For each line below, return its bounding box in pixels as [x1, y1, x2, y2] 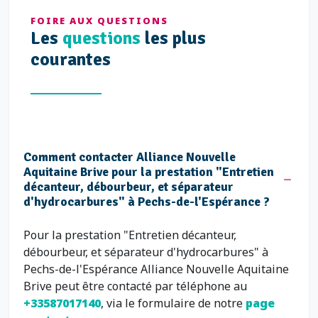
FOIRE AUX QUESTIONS [31, 14, 168, 27]
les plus [141, 27, 206, 49]
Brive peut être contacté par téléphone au [23, 278, 247, 294]
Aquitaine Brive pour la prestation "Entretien [23, 164, 274, 180]
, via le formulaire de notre [101, 295, 246, 311]
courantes [31, 48, 111, 70]
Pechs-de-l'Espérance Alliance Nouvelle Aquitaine [23, 261, 289, 277]
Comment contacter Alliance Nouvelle [23, 149, 236, 165]
